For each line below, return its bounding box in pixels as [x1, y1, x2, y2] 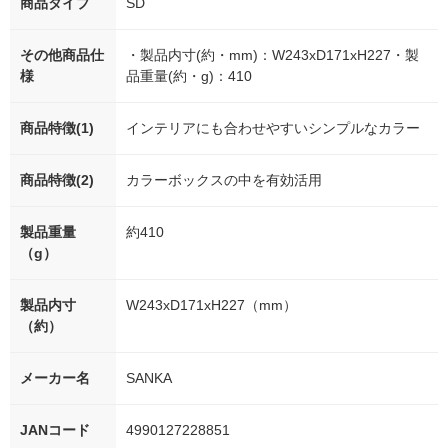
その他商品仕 [20, 47, 104, 64]
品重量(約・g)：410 [126, 68, 252, 85]
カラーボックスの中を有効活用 [126, 172, 322, 189]
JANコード [20, 422, 90, 439]
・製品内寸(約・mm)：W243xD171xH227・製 [126, 47, 419, 64]
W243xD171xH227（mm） [126, 297, 297, 314]
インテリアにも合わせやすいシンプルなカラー [126, 120, 420, 137]
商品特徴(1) [20, 120, 94, 137]
